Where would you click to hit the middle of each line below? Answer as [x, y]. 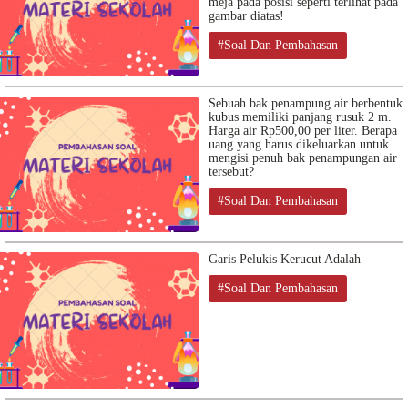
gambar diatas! [246, 15]
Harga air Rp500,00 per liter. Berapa [303, 130]
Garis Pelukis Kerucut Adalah [285, 260]
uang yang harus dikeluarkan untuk [299, 144]
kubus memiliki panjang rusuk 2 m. [300, 117]
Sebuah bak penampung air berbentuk [306, 103]
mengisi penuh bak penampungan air [303, 158]
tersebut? [231, 171]
